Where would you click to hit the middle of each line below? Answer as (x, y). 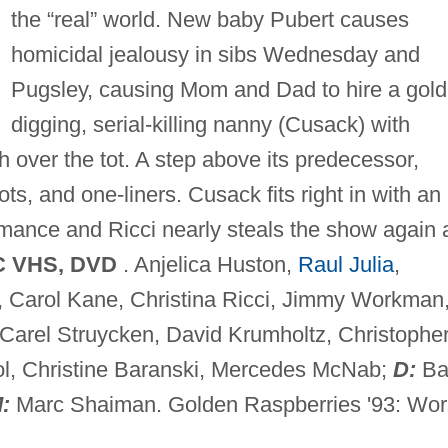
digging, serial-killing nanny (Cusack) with (210, 124)
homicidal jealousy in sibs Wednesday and (215, 54)
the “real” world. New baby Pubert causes (209, 19)
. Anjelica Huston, (207, 264)
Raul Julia (345, 264)
